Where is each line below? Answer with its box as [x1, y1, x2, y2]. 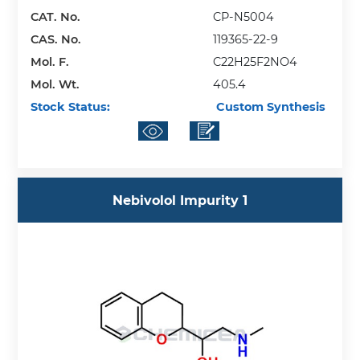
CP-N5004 [213, 9, 275, 24]
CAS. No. [31, 31, 82, 47]
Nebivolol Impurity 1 [112, 192, 247, 208]
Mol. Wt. [31, 76, 80, 92]
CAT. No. [31, 9, 81, 24]
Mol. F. [31, 54, 70, 69]
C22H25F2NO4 [213, 54, 298, 69]
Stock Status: [31, 99, 111, 114]
